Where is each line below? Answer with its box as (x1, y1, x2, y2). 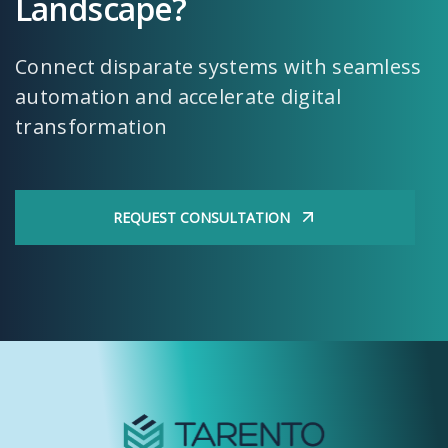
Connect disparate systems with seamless (15, 52, 422, 80)
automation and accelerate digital (15, 82, 341, 110)
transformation (15, 112, 168, 140)
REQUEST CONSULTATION (112, 207, 290, 227)
